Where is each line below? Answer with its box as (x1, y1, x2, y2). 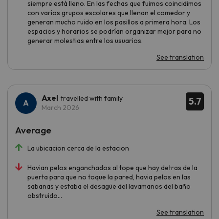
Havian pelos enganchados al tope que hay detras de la (27, 163, 197, 172)
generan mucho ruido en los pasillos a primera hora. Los (27, 17, 200, 26)
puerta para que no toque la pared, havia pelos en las (27, 172, 191, 181)
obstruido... (27, 191, 62, 200)
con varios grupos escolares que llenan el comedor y (27, 8, 190, 17)
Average (15, 124, 51, 136)
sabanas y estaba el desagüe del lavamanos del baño (27, 181, 191, 191)
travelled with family (61, 93, 123, 103)
